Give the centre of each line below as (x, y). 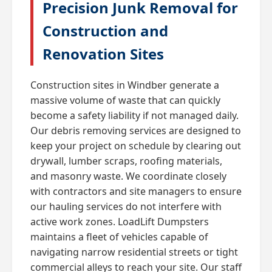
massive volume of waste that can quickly (125, 100)
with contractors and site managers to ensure (136, 191)
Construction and (105, 30)
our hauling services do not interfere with (126, 206)
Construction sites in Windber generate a (125, 85)
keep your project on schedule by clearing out (136, 145)
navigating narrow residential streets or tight (134, 252)
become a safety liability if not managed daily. (134, 115)
